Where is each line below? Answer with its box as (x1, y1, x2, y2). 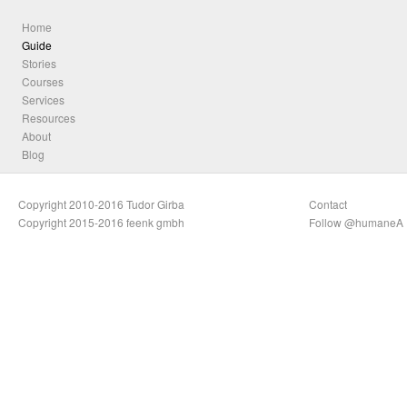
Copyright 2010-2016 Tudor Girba (18, 196, 184, 213)
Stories (22, 55, 56, 72)
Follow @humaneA (309, 214, 403, 231)
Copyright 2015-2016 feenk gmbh (18, 214, 184, 231)
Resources (22, 110, 75, 126)
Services (22, 92, 65, 108)
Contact (309, 196, 347, 213)
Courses (22, 74, 64, 90)
